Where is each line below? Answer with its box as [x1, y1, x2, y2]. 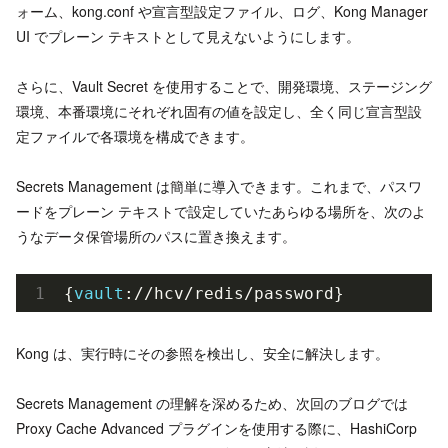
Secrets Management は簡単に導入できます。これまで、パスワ [16, 176, 422, 197]
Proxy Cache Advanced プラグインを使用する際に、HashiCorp [16, 418, 417, 439]
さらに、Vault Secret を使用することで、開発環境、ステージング [16, 76, 432, 97]
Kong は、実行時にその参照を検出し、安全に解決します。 [16, 342, 389, 363]
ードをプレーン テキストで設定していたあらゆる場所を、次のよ [16, 201, 426, 222]
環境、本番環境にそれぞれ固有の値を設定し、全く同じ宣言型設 [16, 101, 422, 122]
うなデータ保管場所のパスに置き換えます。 [16, 226, 296, 247]
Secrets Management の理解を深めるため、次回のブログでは [16, 393, 408, 414]
